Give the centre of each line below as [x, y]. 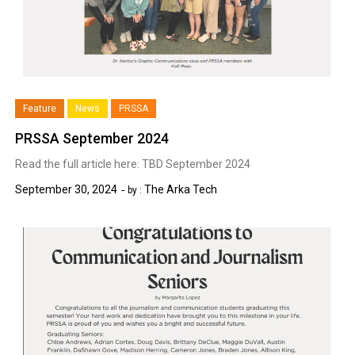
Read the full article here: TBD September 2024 [133, 164]
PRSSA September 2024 [92, 139]
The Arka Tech [181, 190]
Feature [40, 109]
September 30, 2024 [67, 190]
